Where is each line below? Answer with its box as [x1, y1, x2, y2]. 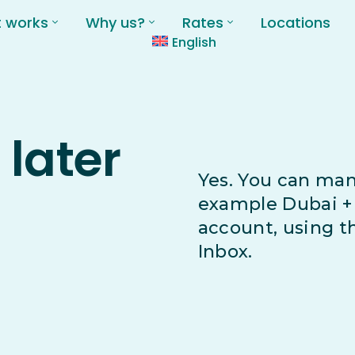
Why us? [85, 12, 145, 32]
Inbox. [197, 241, 253, 263]
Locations [260, 12, 330, 32]
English [172, 32, 217, 52]
